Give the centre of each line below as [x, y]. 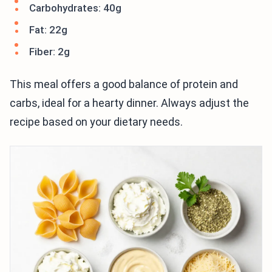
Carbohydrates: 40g [75, 8]
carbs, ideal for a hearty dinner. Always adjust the [129, 103]
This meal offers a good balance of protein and [124, 84]
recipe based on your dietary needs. [96, 122]
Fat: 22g [48, 30]
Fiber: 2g [49, 52]
